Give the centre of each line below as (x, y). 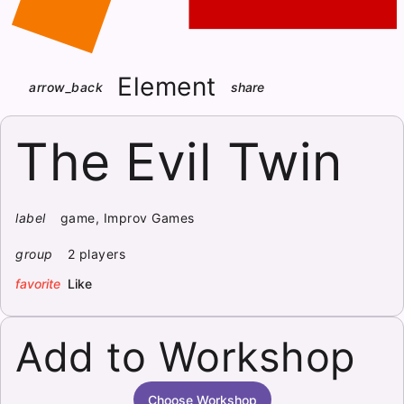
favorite (38, 283)
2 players (96, 254)
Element (167, 87)
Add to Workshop (185, 357)
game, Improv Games (127, 218)
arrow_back (66, 87)
